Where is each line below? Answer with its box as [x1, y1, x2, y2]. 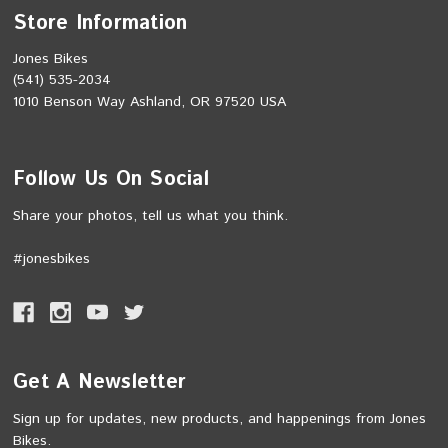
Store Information [13, 8, 188, 38]
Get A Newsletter [13, 367, 187, 397]
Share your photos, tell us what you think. [13, 205, 289, 226]
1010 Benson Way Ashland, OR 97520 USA [13, 91, 287, 112]
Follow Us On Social [13, 164, 209, 194]
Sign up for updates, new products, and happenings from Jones [13, 408, 427, 429]
